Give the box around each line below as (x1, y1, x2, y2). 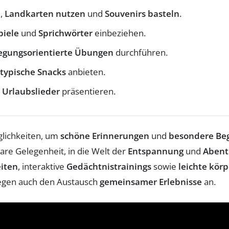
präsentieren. (60, 85, 116, 97)
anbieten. (66, 65, 105, 78)
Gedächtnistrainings (66, 160, 151, 172)
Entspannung (128, 145, 184, 157)
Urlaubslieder (2, 85, 60, 97)
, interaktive (18, 160, 66, 172)
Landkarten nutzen (5, 7, 85, 19)
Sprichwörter (38, 27, 93, 39)
